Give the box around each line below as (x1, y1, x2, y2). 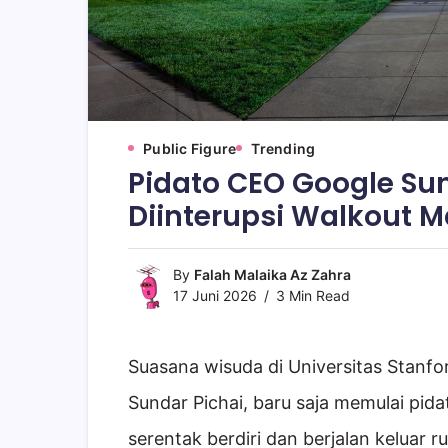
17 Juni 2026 (173, 286, 257, 304)
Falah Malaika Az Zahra (194, 265, 351, 283)
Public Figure (143, 139, 237, 157)
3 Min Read (272, 286, 350, 304)
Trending (251, 139, 316, 157)
